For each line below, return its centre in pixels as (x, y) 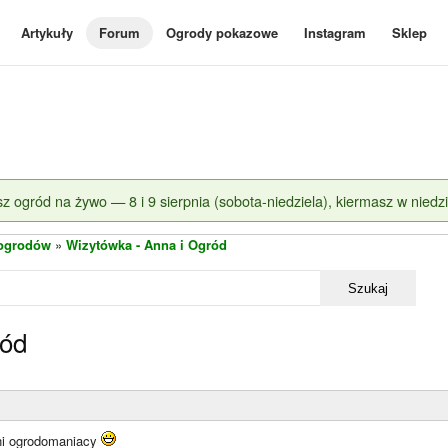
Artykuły (47, 32)
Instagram (335, 32)
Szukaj (368, 288)
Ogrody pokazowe (222, 32)
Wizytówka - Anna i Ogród (146, 244)
